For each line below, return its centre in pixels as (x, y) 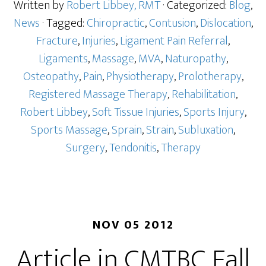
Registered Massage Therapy (98, 94)
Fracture (57, 41)
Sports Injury (214, 112)
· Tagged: (64, 23)
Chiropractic (115, 23)
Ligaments (63, 59)
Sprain (127, 130)
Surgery (85, 148)
